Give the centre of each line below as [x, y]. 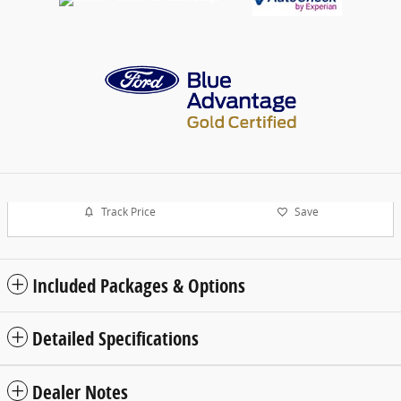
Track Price [128, 212]
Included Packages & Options [139, 285]
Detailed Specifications [115, 338]
